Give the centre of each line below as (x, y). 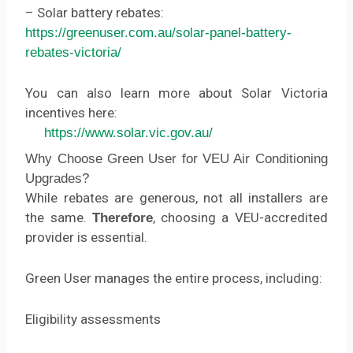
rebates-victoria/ (74, 53)
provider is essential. (87, 237)
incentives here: (72, 113)
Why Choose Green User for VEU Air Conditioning (176, 158)
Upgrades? (58, 178)
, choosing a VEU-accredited (240, 217)
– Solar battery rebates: (95, 13)
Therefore (122, 217)
